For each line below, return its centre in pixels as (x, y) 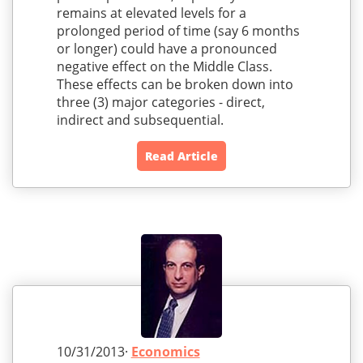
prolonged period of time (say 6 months (178, 31)
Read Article (181, 156)
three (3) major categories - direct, (160, 102)
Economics (165, 352)
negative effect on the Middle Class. (164, 67)
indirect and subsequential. (140, 120)
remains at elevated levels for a (151, 13)
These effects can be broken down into (175, 85)
